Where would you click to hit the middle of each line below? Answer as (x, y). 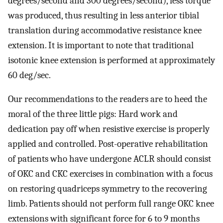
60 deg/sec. (29, 75)
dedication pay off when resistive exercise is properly (109, 129)
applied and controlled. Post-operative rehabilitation (108, 144)
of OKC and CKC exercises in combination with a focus (110, 174)
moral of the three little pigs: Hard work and (93, 114)
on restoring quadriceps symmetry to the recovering (108, 189)
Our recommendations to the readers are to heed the (108, 99)
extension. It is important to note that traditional (101, 45)
